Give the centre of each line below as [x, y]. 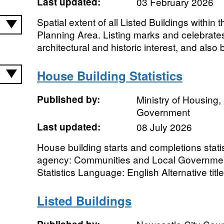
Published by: [68, 99]
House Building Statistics [109, 75]
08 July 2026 [164, 127]
